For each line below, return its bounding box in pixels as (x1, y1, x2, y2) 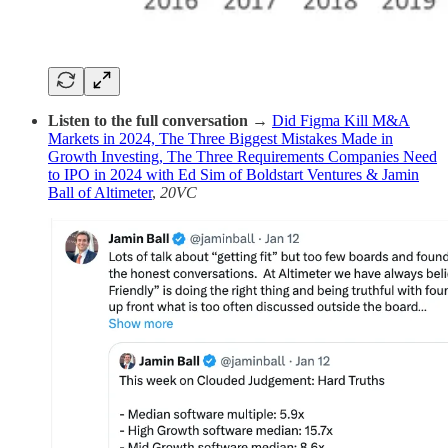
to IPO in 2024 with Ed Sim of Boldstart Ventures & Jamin (48, 166, 419, 184)
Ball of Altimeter (48, 184, 152, 202)
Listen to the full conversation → (48, 112, 272, 130)
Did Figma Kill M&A (272, 112, 410, 130)
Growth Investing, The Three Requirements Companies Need (48, 148, 437, 166)
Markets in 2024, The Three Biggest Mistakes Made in (48, 130, 393, 148)
